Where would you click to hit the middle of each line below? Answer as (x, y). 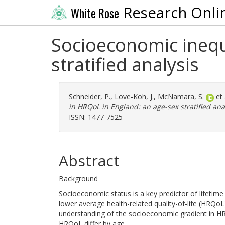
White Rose (95, 13)
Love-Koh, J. (134, 97)
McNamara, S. (181, 97)
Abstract (89, 160)
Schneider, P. (90, 97)
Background (78, 179)
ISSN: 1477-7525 (96, 117)
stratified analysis (125, 65)
